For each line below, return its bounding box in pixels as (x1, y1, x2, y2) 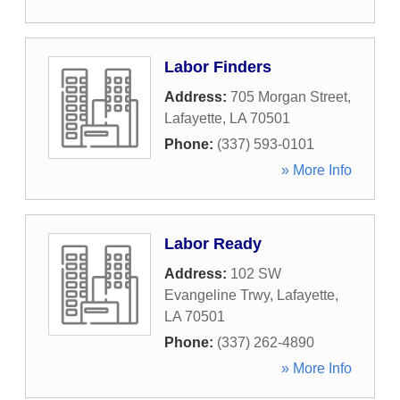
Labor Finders (164, 58, 271, 76)
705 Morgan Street (230, 89, 347, 104)
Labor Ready (164, 235, 262, 253)
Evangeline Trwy (164, 287, 270, 303)
